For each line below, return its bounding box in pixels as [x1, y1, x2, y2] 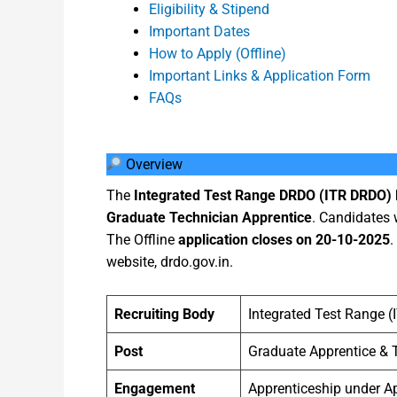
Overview [122, 155, 183, 173]
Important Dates [149, 22, 250, 40]
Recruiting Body [114, 306, 214, 323]
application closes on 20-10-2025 [178, 230, 390, 248]
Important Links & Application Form [149, 66, 370, 84]
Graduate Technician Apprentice [106, 208, 312, 226]
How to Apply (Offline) [149, 44, 286, 62]
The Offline [106, 230, 178, 248]
